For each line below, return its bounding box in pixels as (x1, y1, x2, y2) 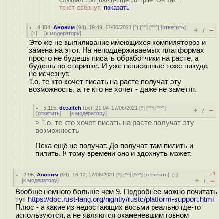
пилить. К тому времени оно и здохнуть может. (35, 149, 192, 157)
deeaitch (59, 105, 82, 110)
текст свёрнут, (59, 4, 104, 11)
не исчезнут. (29, 70, 70, 78)
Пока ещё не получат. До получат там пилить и (35, 141, 193, 150)
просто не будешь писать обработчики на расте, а (29, 54, 198, 62)
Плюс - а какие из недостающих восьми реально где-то (15, 203, 201, 211)
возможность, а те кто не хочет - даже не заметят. (29, 86, 197, 93)
